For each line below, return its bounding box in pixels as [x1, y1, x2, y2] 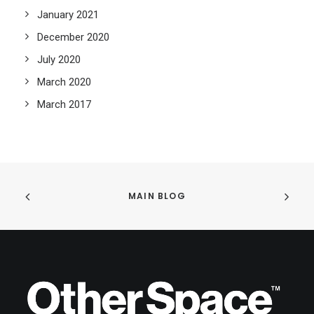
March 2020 [37, 76, 91, 88]
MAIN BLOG [128, 190, 186, 203]
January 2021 [37, 8, 99, 21]
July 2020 [37, 53, 81, 66]
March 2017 [37, 98, 91, 111]
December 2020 [37, 31, 109, 43]
